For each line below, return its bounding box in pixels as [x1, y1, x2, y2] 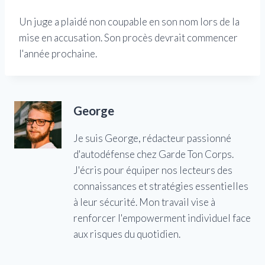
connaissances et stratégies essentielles [73, 179, 248, 192]
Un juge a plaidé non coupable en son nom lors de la [19, 15, 240, 28]
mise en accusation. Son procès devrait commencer [19, 31, 238, 44]
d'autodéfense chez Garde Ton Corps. [73, 147, 234, 160]
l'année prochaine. [19, 47, 97, 60]
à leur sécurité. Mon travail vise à [73, 195, 215, 208]
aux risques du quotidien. [73, 227, 180, 240]
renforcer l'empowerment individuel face [73, 211, 251, 224]
